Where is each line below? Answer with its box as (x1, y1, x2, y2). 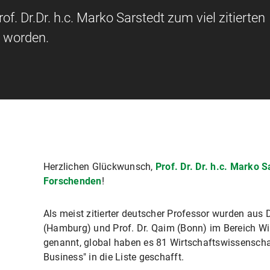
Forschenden (43, 175, 102, 187)
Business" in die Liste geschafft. (43, 251, 184, 263)
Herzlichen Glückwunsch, (43, 161, 155, 172)
